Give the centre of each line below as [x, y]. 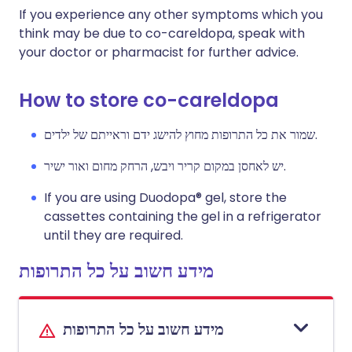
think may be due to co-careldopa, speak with [162, 33]
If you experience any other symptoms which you [171, 15]
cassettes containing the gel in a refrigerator [183, 216]
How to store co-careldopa [149, 100]
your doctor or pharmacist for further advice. [159, 52]
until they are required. [114, 235]
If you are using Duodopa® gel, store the [165, 198]
